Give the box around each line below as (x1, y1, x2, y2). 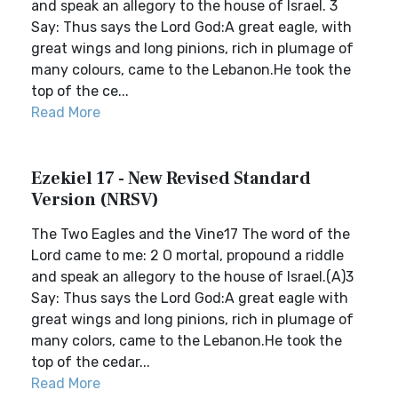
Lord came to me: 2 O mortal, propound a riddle (31, 247, 344, 264)
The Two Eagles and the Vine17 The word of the (31, 226, 350, 243)
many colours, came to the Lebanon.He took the (31, 61, 351, 78)
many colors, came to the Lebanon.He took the (31, 332, 342, 349)
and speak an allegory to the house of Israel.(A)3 (31, 268, 354, 285)
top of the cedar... (31, 354, 150, 370)
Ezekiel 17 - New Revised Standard (31, 167, 311, 190)
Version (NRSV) (31, 188, 159, 211)
